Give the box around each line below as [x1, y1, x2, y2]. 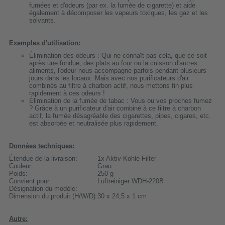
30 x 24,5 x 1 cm [97, 192, 147, 200]
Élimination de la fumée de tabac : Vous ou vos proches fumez [29, 96, 212, 104]
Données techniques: [9, 142, 74, 150]
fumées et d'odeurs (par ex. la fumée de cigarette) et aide [29, 1, 195, 9]
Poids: [9, 169, 28, 177]
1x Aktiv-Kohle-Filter [97, 154, 156, 162]
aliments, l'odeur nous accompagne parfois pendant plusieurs [29, 66, 206, 74]
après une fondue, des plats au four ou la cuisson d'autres [29, 59, 197, 67]
